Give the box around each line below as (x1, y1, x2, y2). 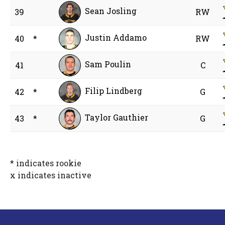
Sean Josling (85, 6, 137, 17)
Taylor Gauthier (85, 112, 149, 123)
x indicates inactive (10, 170, 92, 181)
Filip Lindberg (85, 85, 143, 96)
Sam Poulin (85, 59, 132, 70)
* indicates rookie (10, 158, 82, 169)
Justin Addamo (85, 32, 147, 43)
